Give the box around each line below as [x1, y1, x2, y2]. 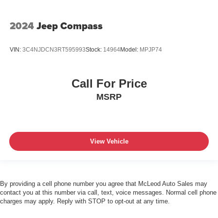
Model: [120, 46, 140, 54]
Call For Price [71, 76, 147, 90]
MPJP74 [140, 46, 162, 54]
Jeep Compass [36, 18, 103, 33]
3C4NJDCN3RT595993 [22, 46, 86, 54]
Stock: [86, 46, 103, 54]
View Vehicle [90, 138, 128, 145]
